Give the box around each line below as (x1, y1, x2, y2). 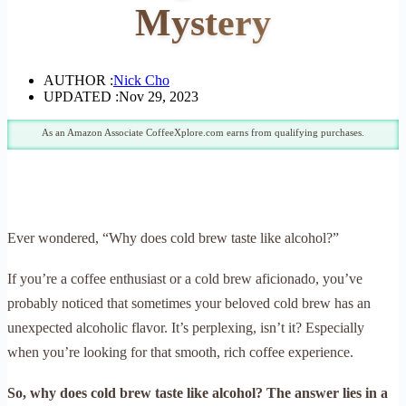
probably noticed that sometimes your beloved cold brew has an (7, 295, 371, 311)
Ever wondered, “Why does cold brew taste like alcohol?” (7, 229, 339, 246)
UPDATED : (43, 88, 119, 104)
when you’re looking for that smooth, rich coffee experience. (7, 343, 353, 360)
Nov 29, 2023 (119, 88, 198, 104)
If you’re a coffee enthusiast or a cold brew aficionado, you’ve (7, 270, 362, 286)
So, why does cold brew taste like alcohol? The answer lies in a (7, 384, 388, 401)
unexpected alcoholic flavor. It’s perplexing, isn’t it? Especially (7, 319, 364, 335)
